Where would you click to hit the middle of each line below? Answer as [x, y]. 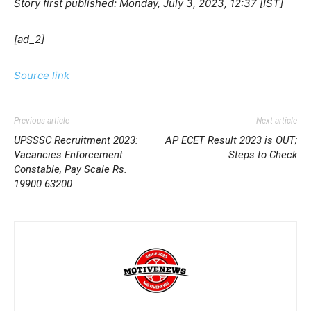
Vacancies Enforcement [68, 155]
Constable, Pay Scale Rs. [70, 170]
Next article [277, 121]
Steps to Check [263, 155]
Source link [42, 76]
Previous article [42, 121]
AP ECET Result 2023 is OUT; [231, 141]
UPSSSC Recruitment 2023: [76, 141]
